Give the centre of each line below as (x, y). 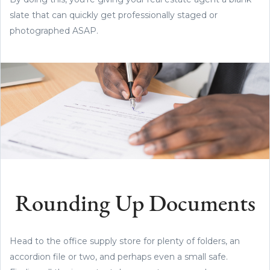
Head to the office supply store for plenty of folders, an (125, 241)
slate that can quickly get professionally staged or (114, 15)
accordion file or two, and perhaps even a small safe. (119, 256)
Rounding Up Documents (135, 205)
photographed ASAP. (54, 30)
